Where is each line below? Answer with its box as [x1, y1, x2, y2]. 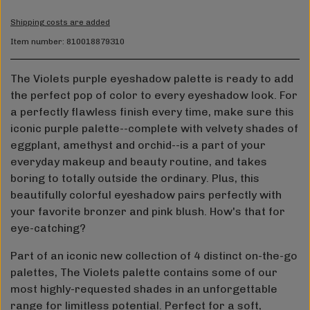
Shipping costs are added [10, 17, 110, 28]
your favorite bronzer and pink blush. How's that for [10, 205, 285, 219]
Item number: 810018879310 [10, 37, 125, 47]
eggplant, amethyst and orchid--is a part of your [10, 138, 266, 152]
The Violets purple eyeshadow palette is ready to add [10, 72, 293, 86]
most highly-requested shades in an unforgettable [10, 282, 277, 296]
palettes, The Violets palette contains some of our [10, 266, 277, 280]
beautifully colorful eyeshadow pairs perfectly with [10, 188, 282, 202]
